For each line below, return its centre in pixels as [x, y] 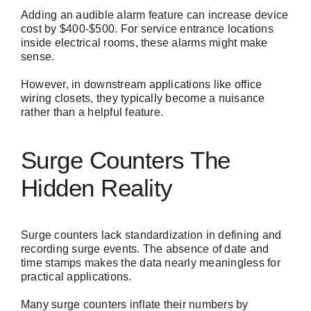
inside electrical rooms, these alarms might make [144, 43]
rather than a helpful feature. [92, 112]
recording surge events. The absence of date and [145, 249]
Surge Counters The [126, 160]
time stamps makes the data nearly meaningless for [151, 263]
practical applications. [76, 277]
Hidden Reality [97, 187]
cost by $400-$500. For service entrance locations [147, 29]
